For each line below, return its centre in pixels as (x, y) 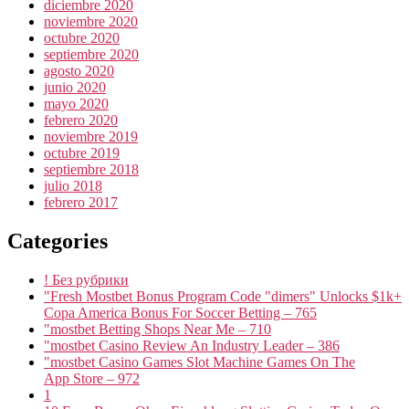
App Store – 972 (92, 379)
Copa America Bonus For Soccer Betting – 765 (180, 313)
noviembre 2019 (91, 137)
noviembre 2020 (91, 22)
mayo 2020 (76, 104)
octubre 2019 (82, 153)
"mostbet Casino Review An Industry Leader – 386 (192, 346)
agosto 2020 (79, 71)
